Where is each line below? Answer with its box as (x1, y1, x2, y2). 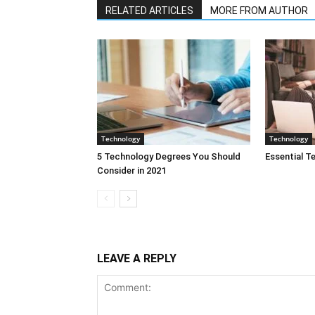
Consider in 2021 (97, 165, 166, 176)
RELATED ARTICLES (105, 5, 193, 16)
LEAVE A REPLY (97, 252, 176, 265)
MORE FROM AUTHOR (210, 5, 308, 16)
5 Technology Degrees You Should (97, 151, 240, 162)
